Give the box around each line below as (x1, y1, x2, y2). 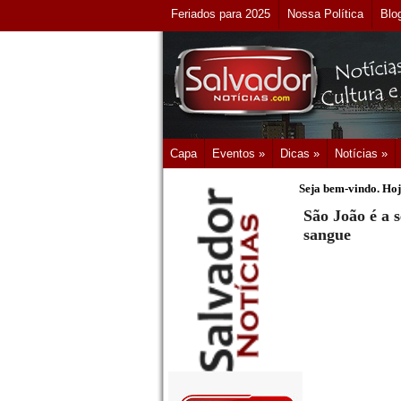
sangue (303, 226, 351, 244)
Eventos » (212, 147, 265, 160)
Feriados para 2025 (171, 7, 270, 21)
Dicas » (280, 147, 320, 160)
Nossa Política (287, 7, 363, 21)
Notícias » (335, 147, 388, 160)
